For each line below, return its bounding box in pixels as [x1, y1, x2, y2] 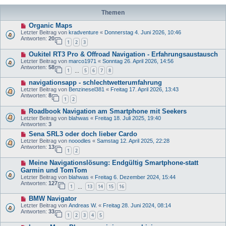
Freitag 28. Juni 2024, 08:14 [103, 202, 171, 209]
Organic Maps [28, 22, 72, 29]
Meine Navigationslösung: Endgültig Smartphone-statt [28, 158, 198, 166]
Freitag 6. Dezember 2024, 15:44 [95, 174, 176, 180]
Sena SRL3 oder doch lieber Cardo [28, 130, 137, 138]
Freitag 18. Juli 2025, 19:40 [95, 115, 161, 121]
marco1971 [69, 58, 96, 64]
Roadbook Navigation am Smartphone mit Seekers [28, 107, 187, 115]
